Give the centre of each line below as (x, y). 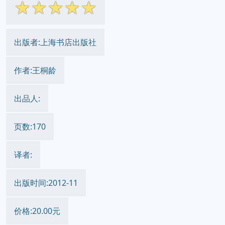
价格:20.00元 (37, 211)
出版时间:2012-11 (46, 183)
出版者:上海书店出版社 (55, 42)
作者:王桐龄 (35, 70)
